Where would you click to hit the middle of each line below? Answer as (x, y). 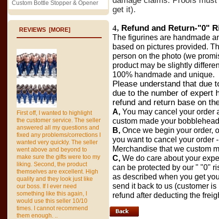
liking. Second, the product (52, 164)
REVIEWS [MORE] (45, 30)
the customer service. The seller (59, 120)
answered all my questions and (58, 128)
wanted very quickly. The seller (57, 142)
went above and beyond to (52, 150)
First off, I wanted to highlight (54, 113)
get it (121, 10)
